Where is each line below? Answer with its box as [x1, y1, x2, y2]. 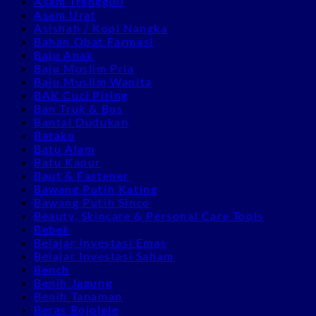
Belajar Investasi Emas [34, 235, 167, 249]
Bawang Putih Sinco [34, 195, 150, 209]
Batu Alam [34, 141, 95, 155]
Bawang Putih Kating [34, 181, 158, 195]
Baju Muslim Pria [34, 61, 135, 75]
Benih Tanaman [34, 288, 123, 303]
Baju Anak [34, 47, 94, 61]
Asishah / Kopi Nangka [34, 20, 168, 35]
